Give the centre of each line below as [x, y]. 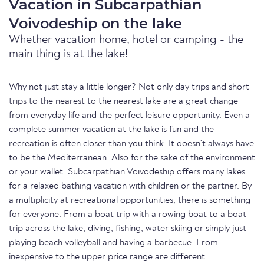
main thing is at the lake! [68, 54]
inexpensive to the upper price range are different [107, 257]
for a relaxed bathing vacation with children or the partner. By [130, 186]
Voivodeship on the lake [95, 23]
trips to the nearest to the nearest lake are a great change [123, 101]
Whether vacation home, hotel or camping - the [126, 40]
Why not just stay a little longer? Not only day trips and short [129, 87]
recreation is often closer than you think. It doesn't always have [131, 144]
